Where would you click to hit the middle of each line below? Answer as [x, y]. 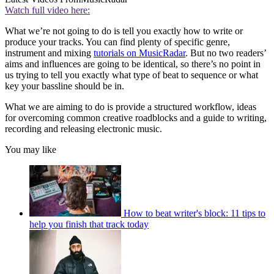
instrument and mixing [49, 53]
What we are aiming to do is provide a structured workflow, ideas [131, 107]
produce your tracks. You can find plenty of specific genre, [117, 42]
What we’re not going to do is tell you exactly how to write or [124, 31]
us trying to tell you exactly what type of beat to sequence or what [131, 75]
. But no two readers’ [226, 53]
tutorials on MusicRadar [139, 53]
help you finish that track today [89, 224]
